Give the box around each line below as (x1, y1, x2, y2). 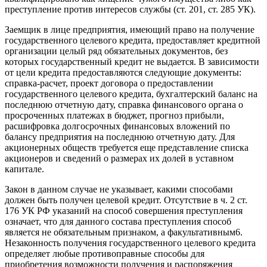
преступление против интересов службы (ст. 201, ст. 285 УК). (5, 4, 256, 15)
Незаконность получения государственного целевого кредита (5, 238, 256, 249)
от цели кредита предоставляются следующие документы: (5, 67, 241, 78)
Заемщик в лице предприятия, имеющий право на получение (5, 24, 254, 35)
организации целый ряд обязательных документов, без (5, 46, 228, 57)
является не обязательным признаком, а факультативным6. (5, 227, 243, 238)
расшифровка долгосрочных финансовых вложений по (5, 121, 230, 132)
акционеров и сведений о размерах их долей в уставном (5, 153, 234, 164)
